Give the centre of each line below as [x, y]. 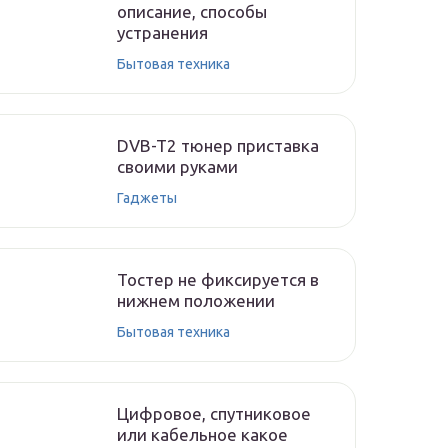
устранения [162, 32]
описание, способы [192, 11]
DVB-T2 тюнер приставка [218, 145]
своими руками [177, 166]
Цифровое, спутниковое [214, 413]
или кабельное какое [202, 434]
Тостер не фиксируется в [218, 279]
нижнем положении [196, 300]
